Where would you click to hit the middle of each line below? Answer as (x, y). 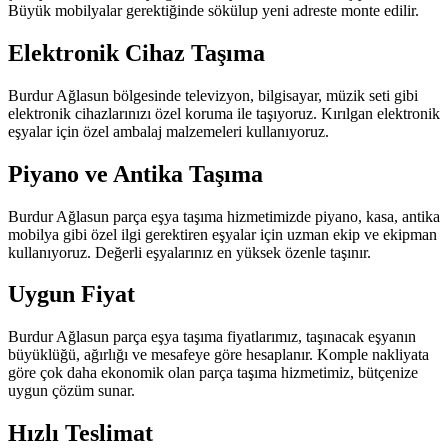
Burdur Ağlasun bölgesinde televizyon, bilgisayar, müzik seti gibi (213, 95)
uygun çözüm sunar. (71, 391)
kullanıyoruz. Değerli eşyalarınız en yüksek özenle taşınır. (189, 252)
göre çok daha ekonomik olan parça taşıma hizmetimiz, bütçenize (213, 373)
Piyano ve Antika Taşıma (135, 173)
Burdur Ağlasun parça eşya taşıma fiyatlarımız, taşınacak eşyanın (212, 337)
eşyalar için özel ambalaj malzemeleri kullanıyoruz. (168, 131)
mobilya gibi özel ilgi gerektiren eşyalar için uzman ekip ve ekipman (222, 234)
